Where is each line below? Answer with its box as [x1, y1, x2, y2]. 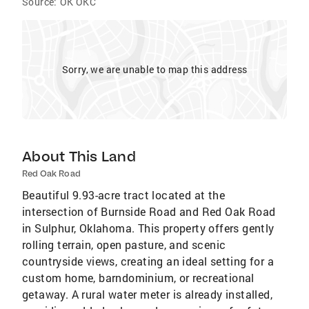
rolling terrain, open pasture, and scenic [22, 237, 226, 252]
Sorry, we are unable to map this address [61, 63, 248, 76]
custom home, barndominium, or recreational [22, 270, 255, 285]
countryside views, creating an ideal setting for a [22, 254, 274, 268]
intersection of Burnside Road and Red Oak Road [22, 204, 276, 219]
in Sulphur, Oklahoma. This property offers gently [22, 221, 275, 235]
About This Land [22, 148, 136, 165]
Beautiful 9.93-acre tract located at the [22, 188, 225, 202]
